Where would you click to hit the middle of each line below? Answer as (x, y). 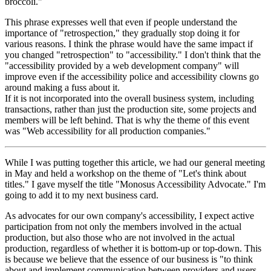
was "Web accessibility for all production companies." (108, 131)
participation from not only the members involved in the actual (123, 226)
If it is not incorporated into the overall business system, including (129, 98)
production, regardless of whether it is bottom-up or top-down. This (133, 248)
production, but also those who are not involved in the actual (120, 237)
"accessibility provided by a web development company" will (122, 65)
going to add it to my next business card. (82, 195)
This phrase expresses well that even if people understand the (121, 22)
